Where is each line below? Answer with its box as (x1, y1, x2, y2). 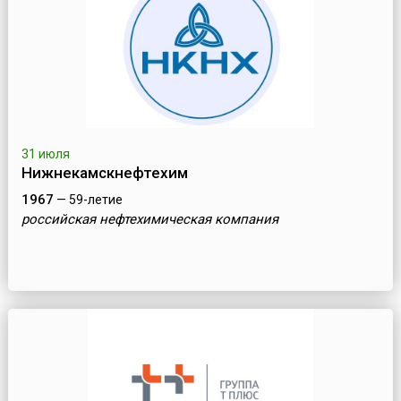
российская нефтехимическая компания (21, 211, 278, 228)
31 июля (21, 147, 70, 162)
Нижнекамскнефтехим (21, 164, 188, 183)
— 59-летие (53, 192, 123, 208)
